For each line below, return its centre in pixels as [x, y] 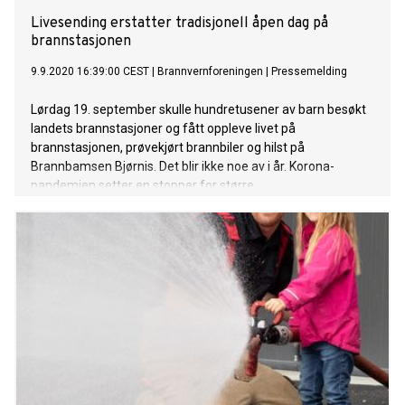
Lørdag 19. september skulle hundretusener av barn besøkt [198, 110]
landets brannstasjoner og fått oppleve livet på [163, 129]
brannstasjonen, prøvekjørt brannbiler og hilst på [168, 148]
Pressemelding [309, 72]
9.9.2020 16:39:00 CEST [90, 72]
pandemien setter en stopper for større [142, 186]
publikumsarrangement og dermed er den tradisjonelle [186, 205]
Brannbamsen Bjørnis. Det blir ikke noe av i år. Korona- [183, 167]
